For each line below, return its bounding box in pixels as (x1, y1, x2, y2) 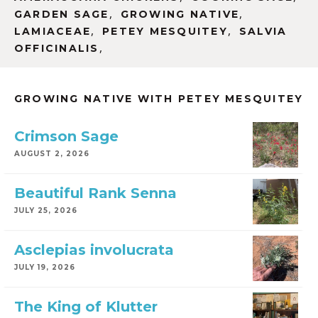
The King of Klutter (14, 297, 158, 315)
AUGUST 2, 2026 (14, 148, 89, 158)
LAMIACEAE (14, 24, 92, 38)
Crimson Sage (14, 127, 119, 145)
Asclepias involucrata (14, 241, 174, 258)
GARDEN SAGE (14, 7, 109, 21)
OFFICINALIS (14, 41, 99, 55)
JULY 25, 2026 (14, 205, 77, 215)
